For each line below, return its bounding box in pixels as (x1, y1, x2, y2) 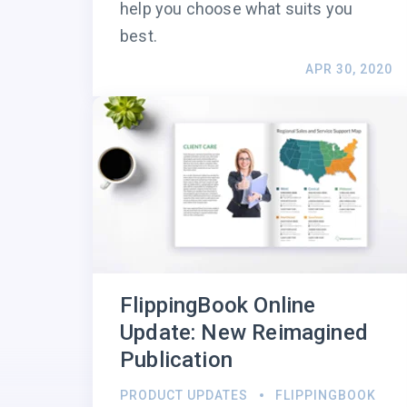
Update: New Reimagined (120, 320, 368, 346)
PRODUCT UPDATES (120, 388, 248, 403)
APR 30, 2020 (305, 62, 392, 77)
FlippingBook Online (120, 293, 316, 319)
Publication (120, 347, 233, 373)
